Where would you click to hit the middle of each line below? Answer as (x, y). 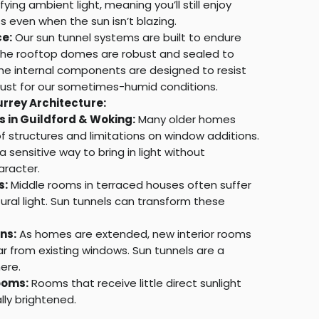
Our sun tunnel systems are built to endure (126, 37)
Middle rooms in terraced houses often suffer (129, 184)
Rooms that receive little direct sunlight (135, 283)
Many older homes (185, 119)
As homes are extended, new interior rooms (134, 234)
